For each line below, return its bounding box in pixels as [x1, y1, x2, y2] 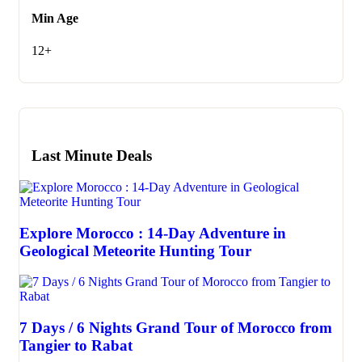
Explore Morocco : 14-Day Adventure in [19, 224, 286, 242]
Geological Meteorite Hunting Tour [19, 242, 251, 259]
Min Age [32, 11, 78, 26]
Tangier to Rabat [19, 337, 133, 355]
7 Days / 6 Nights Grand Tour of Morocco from [19, 319, 332, 337]
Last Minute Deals [32, 147, 152, 165]
